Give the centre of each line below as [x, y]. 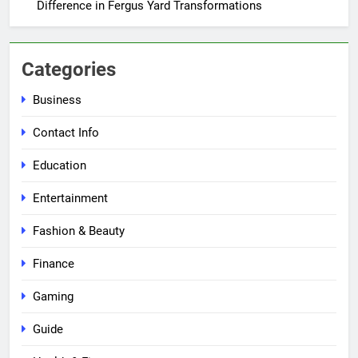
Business [57, 99]
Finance [54, 263]
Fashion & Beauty [79, 231]
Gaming [53, 296]
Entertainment [70, 198]
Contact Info [66, 132]
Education [60, 165]
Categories [69, 69]
